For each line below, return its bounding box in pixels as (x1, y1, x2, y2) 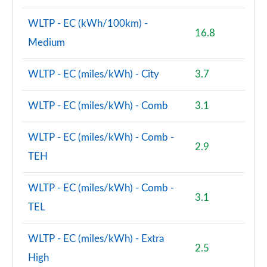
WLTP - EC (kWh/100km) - (28, 18, 148, 29)
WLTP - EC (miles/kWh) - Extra (28, 234, 164, 244)
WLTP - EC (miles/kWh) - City (28, 69, 159, 79)
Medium (28, 38, 65, 48)
